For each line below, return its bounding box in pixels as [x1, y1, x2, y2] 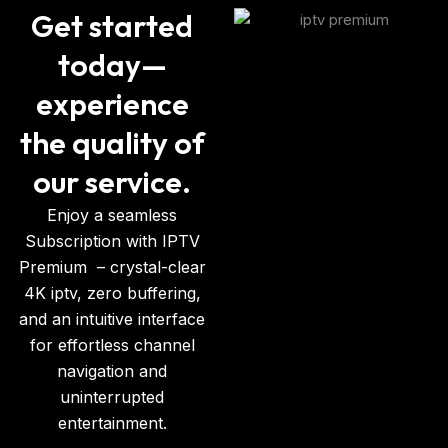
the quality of [19, 124, 205, 163]
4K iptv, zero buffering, [23, 283, 201, 304]
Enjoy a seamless [47, 205, 177, 226]
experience [35, 85, 189, 124]
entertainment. [57, 413, 167, 434]
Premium [18, 257, 87, 278]
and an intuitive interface [19, 309, 205, 330]
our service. [33, 163, 191, 202]
